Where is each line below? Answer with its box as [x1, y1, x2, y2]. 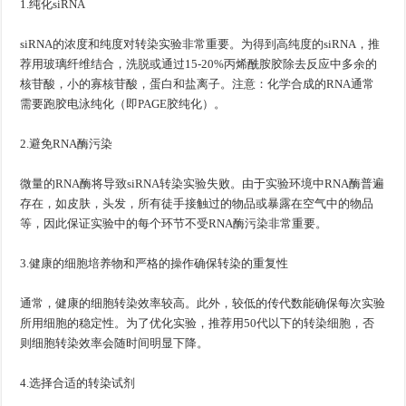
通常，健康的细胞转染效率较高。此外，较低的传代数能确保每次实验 [20, 295, 386, 310]
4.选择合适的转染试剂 [20, 375, 136, 390]
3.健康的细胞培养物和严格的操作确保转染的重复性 [20, 256, 289, 270]
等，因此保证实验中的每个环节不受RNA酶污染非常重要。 [20, 216, 328, 230]
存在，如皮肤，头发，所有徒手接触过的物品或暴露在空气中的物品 [20, 196, 374, 210]
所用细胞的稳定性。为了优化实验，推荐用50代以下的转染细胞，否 [20, 315, 375, 330]
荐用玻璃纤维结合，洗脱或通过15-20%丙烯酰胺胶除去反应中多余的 [20, 56, 378, 71]
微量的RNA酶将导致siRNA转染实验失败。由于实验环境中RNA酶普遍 [20, 176, 385, 190]
